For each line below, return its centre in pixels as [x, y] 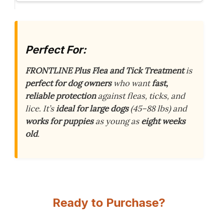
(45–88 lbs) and [158, 109]
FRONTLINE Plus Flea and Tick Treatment [105, 71]
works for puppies [59, 121]
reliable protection [61, 96]
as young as [117, 121]
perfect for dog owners [68, 83]
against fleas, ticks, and [140, 96]
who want [132, 83]
